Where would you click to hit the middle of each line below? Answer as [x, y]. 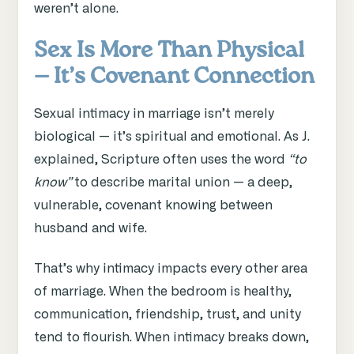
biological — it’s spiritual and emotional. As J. [172, 137]
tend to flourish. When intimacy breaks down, [171, 338]
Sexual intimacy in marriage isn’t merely [154, 114]
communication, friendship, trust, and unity [168, 315]
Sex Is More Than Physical [169, 51]
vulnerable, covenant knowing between [153, 206]
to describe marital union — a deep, [182, 183]
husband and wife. [90, 229]
